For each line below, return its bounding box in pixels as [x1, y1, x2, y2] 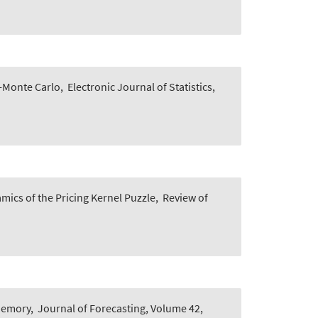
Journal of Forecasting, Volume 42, [38, 301, 203, 316]
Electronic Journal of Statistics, [67, 79, 215, 94]
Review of [163, 190, 208, 205]
